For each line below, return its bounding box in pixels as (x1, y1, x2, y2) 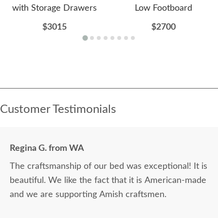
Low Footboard (135, 4, 192, 13)
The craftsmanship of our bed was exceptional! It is (10, 162, 194, 171)
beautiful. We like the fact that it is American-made (10, 176, 206, 185)
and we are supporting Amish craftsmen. (10, 190, 166, 200)
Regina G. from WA (10, 144, 84, 153)
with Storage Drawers (12, 4, 97, 13)
